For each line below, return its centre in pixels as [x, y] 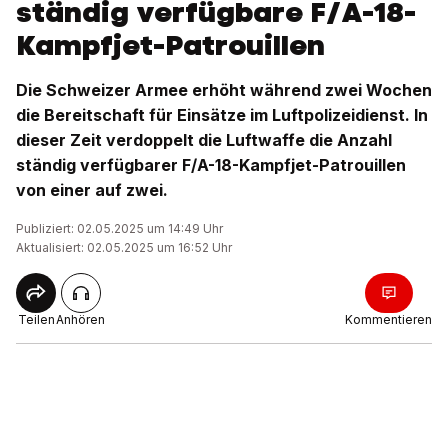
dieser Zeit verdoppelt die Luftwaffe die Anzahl [204, 140]
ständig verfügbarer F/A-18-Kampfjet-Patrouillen [211, 165]
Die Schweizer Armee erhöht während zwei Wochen [224, 90]
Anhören [80, 319]
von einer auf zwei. [92, 190]
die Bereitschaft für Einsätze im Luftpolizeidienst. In [222, 115]
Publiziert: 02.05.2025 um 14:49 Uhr [119, 228]
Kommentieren [388, 319]
